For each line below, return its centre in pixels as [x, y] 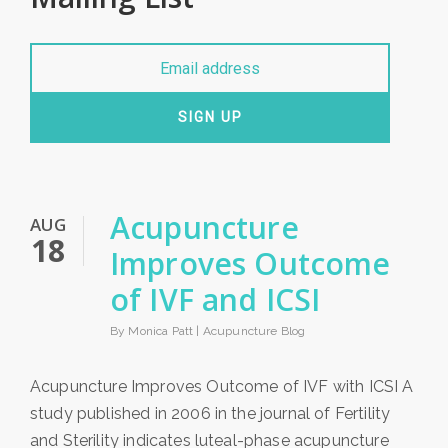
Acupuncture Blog [254, 330]
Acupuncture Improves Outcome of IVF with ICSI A [222, 386]
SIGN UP [210, 116]
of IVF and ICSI [215, 299]
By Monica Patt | [156, 330]
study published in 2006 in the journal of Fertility [210, 413]
